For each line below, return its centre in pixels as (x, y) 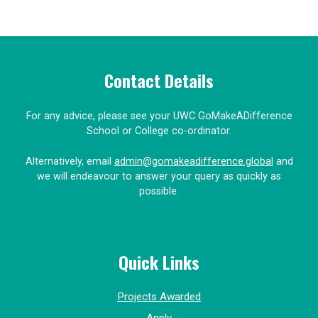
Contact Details (159, 80)
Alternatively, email (70, 161)
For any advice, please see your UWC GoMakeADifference (159, 116)
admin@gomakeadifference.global (193, 161)
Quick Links (159, 262)
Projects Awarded (159, 297)
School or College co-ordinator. (159, 131)
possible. (159, 191)
